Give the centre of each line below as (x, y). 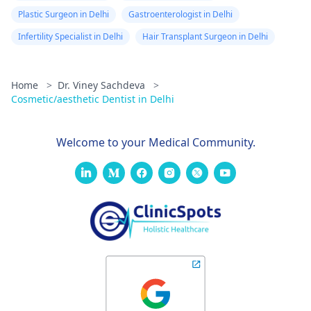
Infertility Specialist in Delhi (70, 36)
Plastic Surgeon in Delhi (64, 14)
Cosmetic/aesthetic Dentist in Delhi (93, 99)
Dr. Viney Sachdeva (103, 85)
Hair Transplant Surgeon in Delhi (205, 36)
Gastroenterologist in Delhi (180, 14)
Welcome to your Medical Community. (155, 142)
